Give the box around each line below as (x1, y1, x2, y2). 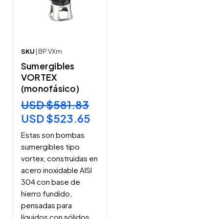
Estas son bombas (21, 130, 85, 140)
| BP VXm (35, 47, 62, 56)
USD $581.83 (21, 98, 89, 112)
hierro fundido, (21, 189, 72, 198)
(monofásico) (21, 83, 79, 94)
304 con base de (21, 177, 80, 187)
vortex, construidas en (21, 153, 98, 163)
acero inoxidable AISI (21, 165, 92, 175)
